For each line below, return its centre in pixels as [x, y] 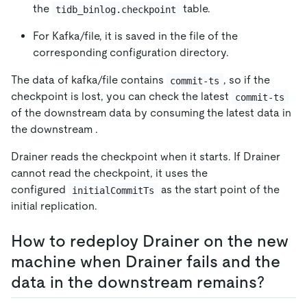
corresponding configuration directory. [131, 53]
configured [40, 190]
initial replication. [54, 206]
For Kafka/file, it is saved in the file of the [135, 36]
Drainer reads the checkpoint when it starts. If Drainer [146, 157]
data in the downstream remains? [138, 282]
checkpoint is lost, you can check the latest [121, 97]
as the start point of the [220, 190]
